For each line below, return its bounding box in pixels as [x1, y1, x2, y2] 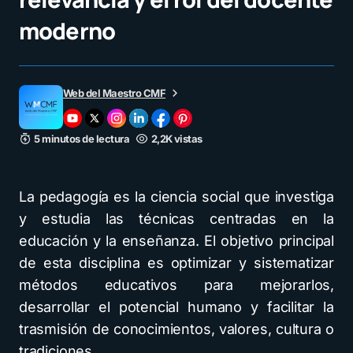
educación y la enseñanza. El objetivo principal [19, 232, 334, 249]
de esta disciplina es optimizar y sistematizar [19, 255, 334, 271]
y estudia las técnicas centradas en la [19, 210, 334, 227]
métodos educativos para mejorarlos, [19, 277, 334, 293]
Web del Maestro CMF [63, 87, 166, 99]
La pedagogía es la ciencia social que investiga [19, 188, 334, 205]
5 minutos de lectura [34, 132, 130, 145]
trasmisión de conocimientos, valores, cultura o [19, 321, 334, 337]
